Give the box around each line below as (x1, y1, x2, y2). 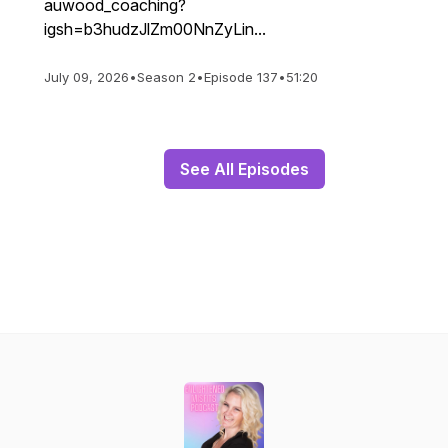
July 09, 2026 (44, 69, 129, 85)
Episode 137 (204, 69, 278, 85)
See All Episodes (179, 159, 309, 179)
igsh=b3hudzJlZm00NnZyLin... (44, 19, 266, 39)
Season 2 (137, 69, 196, 85)
